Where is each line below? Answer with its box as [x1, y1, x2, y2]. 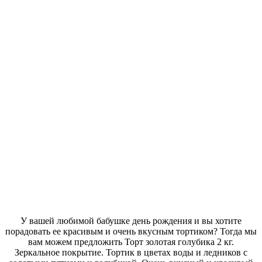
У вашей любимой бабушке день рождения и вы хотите [20, 216, 242, 226]
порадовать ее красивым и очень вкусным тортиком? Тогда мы [5, 226, 257, 237]
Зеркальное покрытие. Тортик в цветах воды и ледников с [15, 247, 247, 258]
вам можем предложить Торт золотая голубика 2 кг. [28, 237, 234, 247]
